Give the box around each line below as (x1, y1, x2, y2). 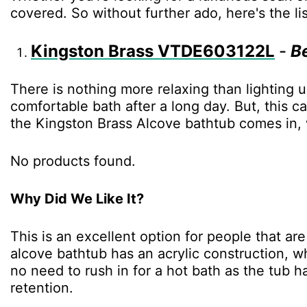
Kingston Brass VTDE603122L (31, 41, 275, 62)
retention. (10, 280, 73, 297)
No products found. (10, 153, 136, 170)
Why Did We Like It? (10, 191, 144, 208)
